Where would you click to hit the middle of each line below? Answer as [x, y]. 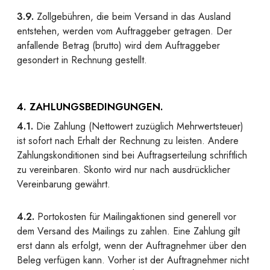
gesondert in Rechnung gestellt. [82, 60]
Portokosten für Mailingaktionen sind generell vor [135, 217]
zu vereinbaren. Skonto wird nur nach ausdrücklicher [124, 170]
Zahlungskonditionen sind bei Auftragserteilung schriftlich [132, 155]
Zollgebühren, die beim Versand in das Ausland [132, 17]
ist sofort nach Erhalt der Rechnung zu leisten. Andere [128, 141]
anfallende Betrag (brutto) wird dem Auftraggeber [118, 46]
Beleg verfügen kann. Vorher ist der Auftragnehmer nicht [133, 260]
